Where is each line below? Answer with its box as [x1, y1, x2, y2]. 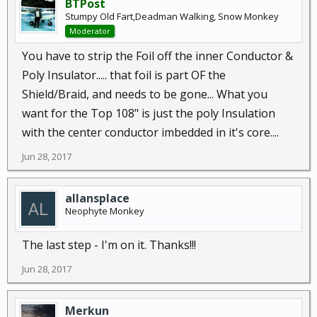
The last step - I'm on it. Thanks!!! [22, 236, 196, 253]
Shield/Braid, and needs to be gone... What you [22, 86, 267, 102]
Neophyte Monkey [65, 204, 144, 217]
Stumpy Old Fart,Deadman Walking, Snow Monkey [65, 9, 279, 23]
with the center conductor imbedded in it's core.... [22, 124, 279, 140]
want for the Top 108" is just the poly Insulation [22, 105, 275, 121]
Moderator [69, 25, 110, 36]
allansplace [65, 190, 129, 206]
